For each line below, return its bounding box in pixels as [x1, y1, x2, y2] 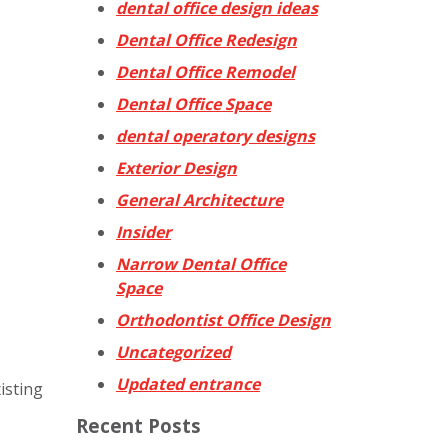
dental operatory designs [116, 124, 315, 147]
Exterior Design [116, 156, 237, 179]
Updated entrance [116, 372, 260, 395]
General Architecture [116, 188, 283, 211]
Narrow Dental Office [116, 252, 286, 275]
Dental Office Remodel [116, 60, 295, 83]
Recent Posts [76, 412, 201, 438]
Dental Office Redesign [116, 28, 297, 51]
